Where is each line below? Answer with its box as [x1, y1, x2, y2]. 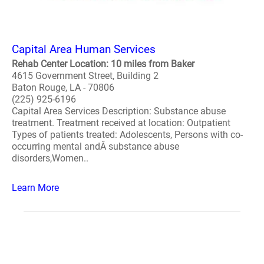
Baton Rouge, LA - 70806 [12, 82, 114, 93]
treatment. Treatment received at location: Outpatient [12, 117, 230, 128]
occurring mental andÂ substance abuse [12, 141, 179, 152]
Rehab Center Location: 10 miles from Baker [12, 58, 194, 70]
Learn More [12, 182, 59, 193]
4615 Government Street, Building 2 [12, 70, 159, 81]
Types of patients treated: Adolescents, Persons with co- [12, 129, 243, 140]
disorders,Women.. [12, 153, 88, 164]
